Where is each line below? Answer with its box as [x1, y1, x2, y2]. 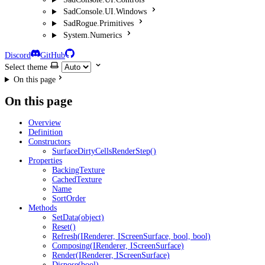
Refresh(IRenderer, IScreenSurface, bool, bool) [52, 232, 211, 241]
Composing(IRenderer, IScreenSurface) [52, 241, 184, 251]
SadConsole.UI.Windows [63, 7, 147, 17]
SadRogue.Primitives [63, 19, 134, 28]
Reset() [52, 222, 76, 232]
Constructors [28, 137, 70, 147]
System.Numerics [63, 31, 122, 40]
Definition [28, 128, 63, 137]
